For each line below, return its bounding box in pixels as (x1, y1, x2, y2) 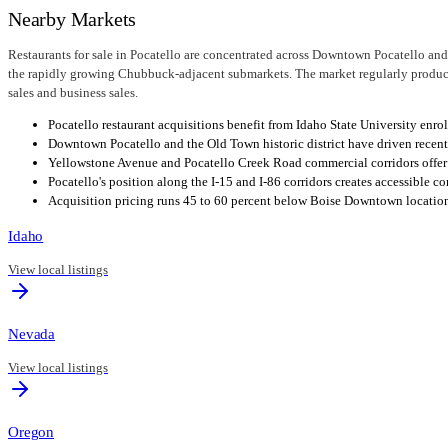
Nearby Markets (8, 7, 137, 30)
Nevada (8, 325, 56, 343)
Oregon (8, 423, 55, 441)
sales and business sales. (8, 84, 138, 100)
